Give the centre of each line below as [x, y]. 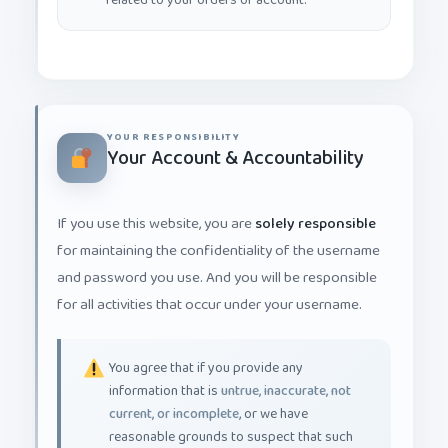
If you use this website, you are [156, 208]
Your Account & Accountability [235, 142]
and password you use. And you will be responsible [217, 262]
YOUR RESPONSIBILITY [173, 121]
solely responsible [315, 208]
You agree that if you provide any [206, 352]
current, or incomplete [174, 398]
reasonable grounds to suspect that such [231, 421]
